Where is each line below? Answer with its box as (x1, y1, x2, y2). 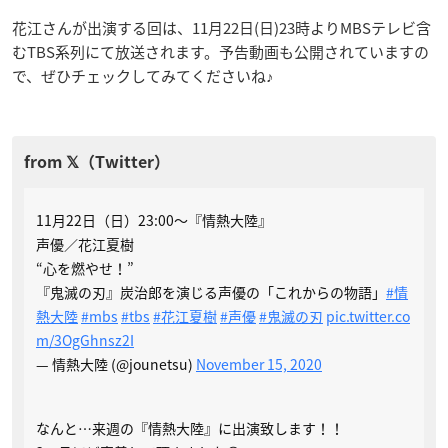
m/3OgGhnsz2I (36, 330, 134, 350)
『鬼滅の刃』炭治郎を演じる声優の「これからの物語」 (36, 282, 386, 302)
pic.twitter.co (326, 306, 410, 326)
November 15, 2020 (196, 354, 322, 374)
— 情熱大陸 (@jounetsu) (36, 354, 196, 374)
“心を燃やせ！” (36, 258, 134, 278)
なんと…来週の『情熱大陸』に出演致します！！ (36, 418, 344, 438)
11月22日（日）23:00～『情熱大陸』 (36, 210, 272, 230)
